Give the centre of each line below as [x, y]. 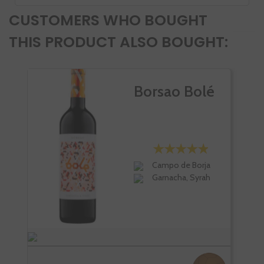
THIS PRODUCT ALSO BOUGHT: [118, 42]
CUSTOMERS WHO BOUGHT [108, 21]
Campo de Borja [181, 165]
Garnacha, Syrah [181, 178]
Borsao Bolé [174, 92]
